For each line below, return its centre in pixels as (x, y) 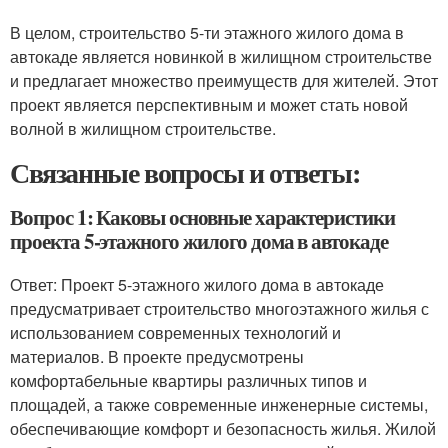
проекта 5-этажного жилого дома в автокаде (199, 241)
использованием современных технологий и (175, 332)
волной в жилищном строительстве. (143, 128)
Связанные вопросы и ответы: (185, 172)
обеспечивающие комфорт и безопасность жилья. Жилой (223, 428)
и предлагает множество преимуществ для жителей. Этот (224, 80)
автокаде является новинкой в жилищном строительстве (221, 56)
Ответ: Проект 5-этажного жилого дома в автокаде (197, 284)
